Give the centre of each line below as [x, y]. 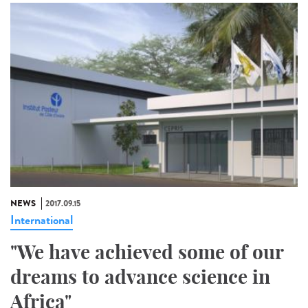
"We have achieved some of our [147, 252]
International [42, 220]
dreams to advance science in [140, 276]
